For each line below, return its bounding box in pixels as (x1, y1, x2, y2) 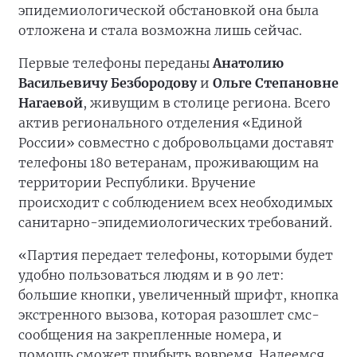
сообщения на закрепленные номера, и (18, 327, 282, 343)
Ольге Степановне (213, 75, 339, 92)
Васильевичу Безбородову (18, 75, 197, 92)
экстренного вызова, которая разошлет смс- (18, 307, 320, 324)
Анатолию (213, 55, 284, 72)
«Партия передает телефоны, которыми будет (18, 247, 333, 264)
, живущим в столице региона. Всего (83, 95, 331, 112)
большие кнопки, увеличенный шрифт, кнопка (18, 287, 339, 304)
